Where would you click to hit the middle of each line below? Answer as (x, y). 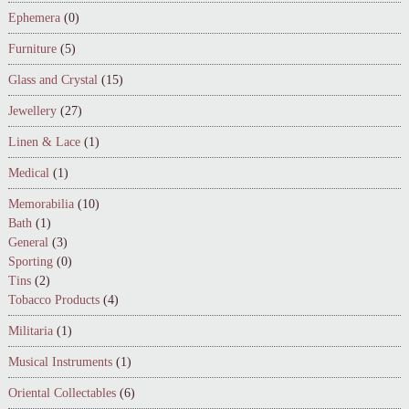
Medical (28, 173)
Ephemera (34, 17)
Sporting (30, 261)
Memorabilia (41, 204)
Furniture (32, 48)
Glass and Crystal (52, 79)
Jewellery (32, 110)
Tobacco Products (53, 299)
